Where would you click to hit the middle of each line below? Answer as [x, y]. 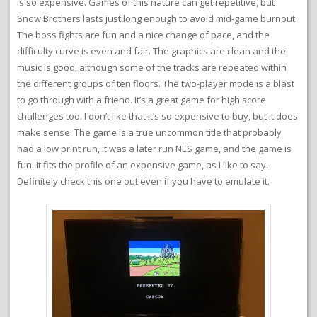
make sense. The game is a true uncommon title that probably [149, 132]
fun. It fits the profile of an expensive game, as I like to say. [143, 165]
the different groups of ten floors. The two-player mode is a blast [156, 83]
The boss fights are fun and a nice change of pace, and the [143, 34]
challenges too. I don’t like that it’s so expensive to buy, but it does [157, 116]
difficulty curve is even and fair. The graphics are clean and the [151, 51]
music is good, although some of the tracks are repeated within [152, 67]
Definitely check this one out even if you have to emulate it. [143, 181]
